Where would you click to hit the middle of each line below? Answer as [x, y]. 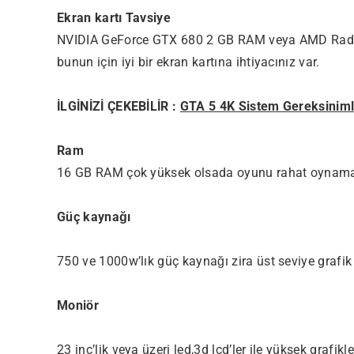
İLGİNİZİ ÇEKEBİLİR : [119, 106]
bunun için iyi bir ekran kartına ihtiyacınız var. [188, 62]
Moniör [78, 305]
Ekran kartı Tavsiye [114, 17]
